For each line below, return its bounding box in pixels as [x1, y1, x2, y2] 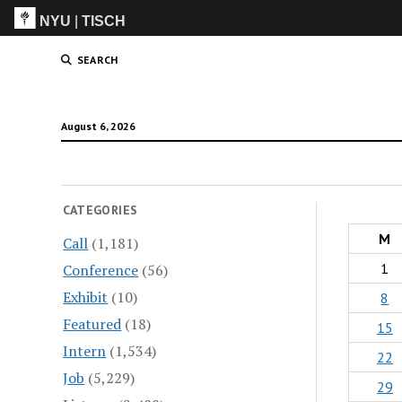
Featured [63, 313, 122, 334]
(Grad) [322, 48, 367, 65]
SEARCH [76, 53, 118, 66]
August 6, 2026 [60, 119, 135, 133]
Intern [63, 340, 107, 361]
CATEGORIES [63, 202, 138, 218]
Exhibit [63, 286, 109, 307]
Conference [63, 259, 139, 280]
